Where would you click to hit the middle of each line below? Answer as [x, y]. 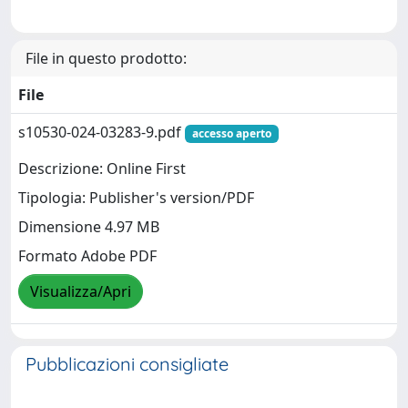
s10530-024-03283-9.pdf [102, 132]
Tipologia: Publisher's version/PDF [136, 198]
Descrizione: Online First [102, 169]
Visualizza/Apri [81, 292]
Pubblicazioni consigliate [127, 363]
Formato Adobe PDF [87, 256]
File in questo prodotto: [106, 58]
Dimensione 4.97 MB [89, 227]
